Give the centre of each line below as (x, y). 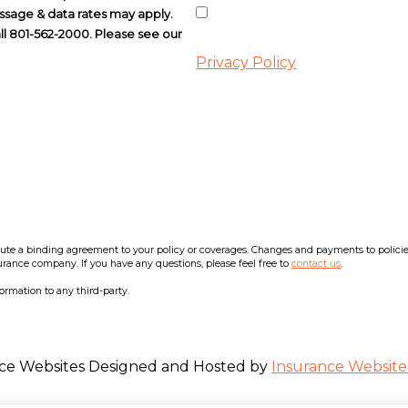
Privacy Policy (246, 62)
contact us (316, 264)
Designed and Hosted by (178, 367)
